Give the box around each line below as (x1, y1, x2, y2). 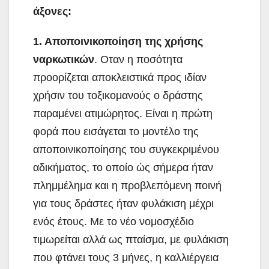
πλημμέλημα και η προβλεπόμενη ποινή (33, 179, 222, 192)
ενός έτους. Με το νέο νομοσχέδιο (33, 215, 194, 228)
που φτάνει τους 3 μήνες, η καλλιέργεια (33, 251, 219, 264)
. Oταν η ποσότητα (94, 53, 183, 65)
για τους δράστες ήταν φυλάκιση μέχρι (33, 197, 214, 210)
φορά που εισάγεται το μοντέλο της (33, 125, 199, 138)
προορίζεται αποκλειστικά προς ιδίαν (33, 71, 207, 83)
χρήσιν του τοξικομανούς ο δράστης (33, 89, 203, 101)
